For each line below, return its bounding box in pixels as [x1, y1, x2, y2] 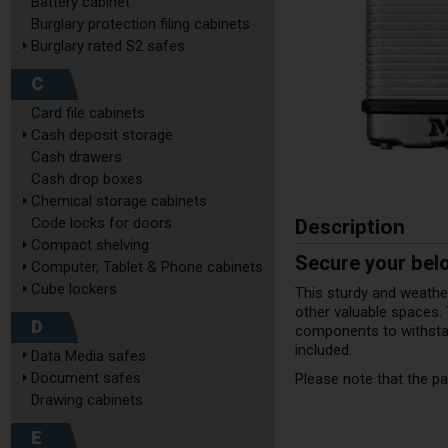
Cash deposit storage [31, 126, 173, 144]
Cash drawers [31, 148, 122, 166]
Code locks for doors [31, 214, 172, 232]
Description [295, 211, 406, 243]
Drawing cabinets [31, 391, 143, 409]
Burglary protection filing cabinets [31, 15, 250, 33]
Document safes [31, 369, 141, 387]
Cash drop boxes [31, 170, 143, 188]
